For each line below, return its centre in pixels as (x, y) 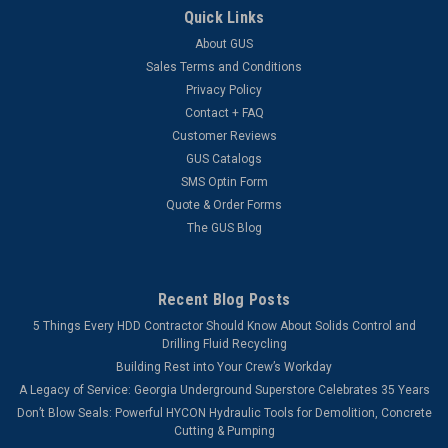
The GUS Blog (224, 227)
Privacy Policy (224, 89)
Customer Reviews (224, 135)
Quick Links (224, 17)
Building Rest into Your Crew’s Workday (224, 366)
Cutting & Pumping (224, 430)
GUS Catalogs (224, 158)
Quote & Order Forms (224, 204)
